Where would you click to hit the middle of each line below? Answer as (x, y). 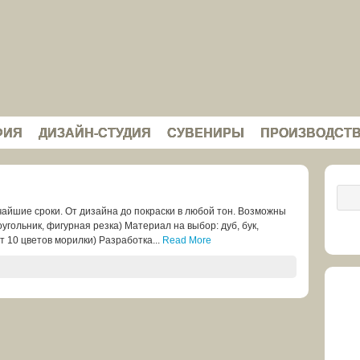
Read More (187, 240)
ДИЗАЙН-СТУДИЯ (95, 133)
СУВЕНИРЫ (206, 133)
